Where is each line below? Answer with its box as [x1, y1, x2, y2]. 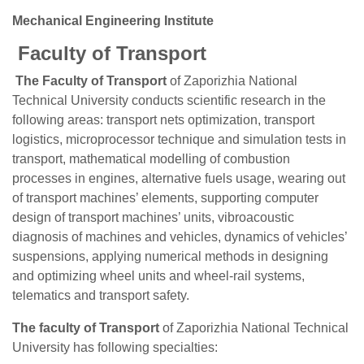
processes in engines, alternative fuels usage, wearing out [12, 171, 345, 185]
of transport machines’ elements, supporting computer [12, 191, 318, 205]
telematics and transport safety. [12, 288, 189, 302]
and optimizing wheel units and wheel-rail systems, [12, 269, 305, 283]
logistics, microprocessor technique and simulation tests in [12, 132, 346, 146]
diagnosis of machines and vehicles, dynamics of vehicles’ [12, 230, 347, 244]
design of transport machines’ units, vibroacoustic [12, 210, 294, 224]
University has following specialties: [12, 340, 218, 354]
